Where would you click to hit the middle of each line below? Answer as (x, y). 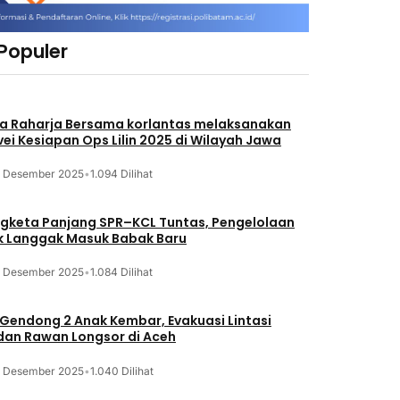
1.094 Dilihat (121, 174)
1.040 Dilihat (121, 371)
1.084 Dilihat (121, 272)
